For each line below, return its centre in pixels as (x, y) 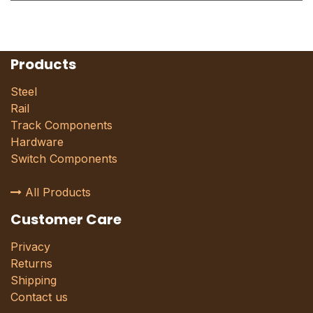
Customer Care (66, 220)
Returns (31, 264)
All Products (56, 192)
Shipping (34, 281)
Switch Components (64, 159)
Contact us (39, 297)
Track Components (61, 125)
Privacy (30, 247)
